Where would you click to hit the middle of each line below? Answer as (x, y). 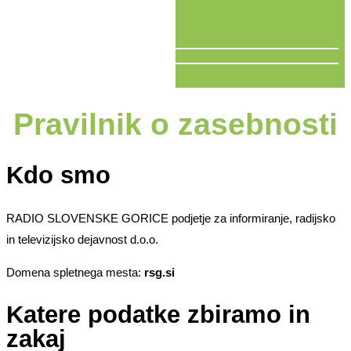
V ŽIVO (25, 78)
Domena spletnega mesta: (75, 272)
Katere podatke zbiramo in (158, 315)
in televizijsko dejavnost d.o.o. (82, 239)
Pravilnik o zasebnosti (175, 124)
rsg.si (159, 272)
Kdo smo (58, 175)
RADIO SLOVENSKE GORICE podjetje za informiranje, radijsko (171, 218)
